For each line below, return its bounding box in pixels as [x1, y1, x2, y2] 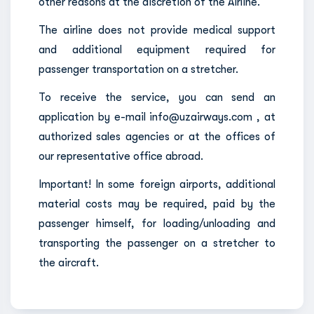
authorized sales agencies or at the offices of [39, 130, 275, 143]
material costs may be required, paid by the [39, 198, 275, 210]
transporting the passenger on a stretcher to [39, 237, 275, 250]
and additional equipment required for [39, 43, 275, 56]
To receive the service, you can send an [39, 91, 275, 104]
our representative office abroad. [39, 150, 203, 163]
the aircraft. [39, 257, 99, 269]
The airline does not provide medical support [39, 24, 275, 36]
